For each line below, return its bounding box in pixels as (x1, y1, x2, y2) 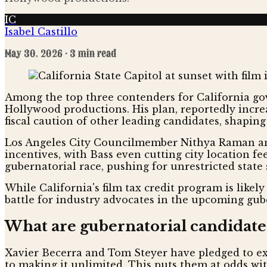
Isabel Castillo (5, 25, 77, 38)
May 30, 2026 (5, 46, 63, 60)
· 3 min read (63, 46, 116, 60)
